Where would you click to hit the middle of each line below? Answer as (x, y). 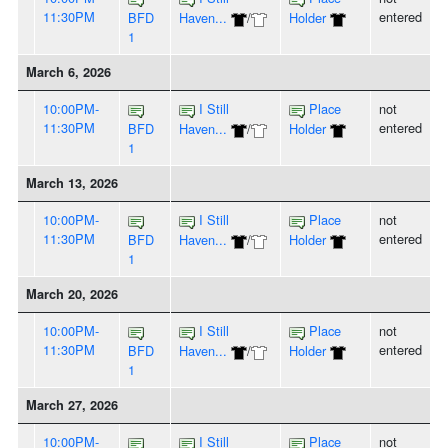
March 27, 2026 (72, 405)
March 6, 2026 (68, 72)
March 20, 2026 (72, 294)
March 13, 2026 (72, 183)
